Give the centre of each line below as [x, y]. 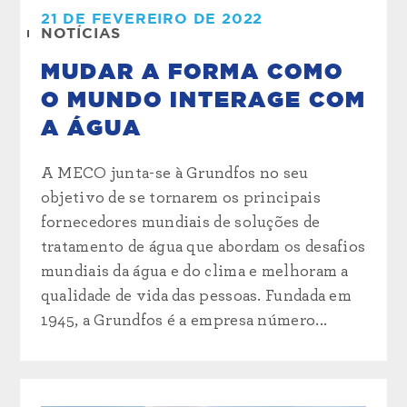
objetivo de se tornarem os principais [180, 198]
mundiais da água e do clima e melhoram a [194, 271]
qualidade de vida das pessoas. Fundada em [196, 296]
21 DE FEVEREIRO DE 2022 [152, 19]
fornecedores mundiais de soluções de [180, 222]
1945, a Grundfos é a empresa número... [184, 320]
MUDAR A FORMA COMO [192, 72]
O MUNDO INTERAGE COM [203, 100]
